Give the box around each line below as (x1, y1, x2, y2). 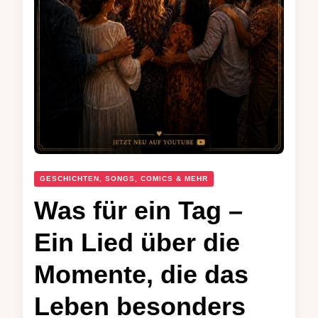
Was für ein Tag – (34, 196, 243, 226)
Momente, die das (34, 260, 248, 290)
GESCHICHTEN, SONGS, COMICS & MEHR (40, 175, 208, 183)
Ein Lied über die (34, 228, 240, 258)
